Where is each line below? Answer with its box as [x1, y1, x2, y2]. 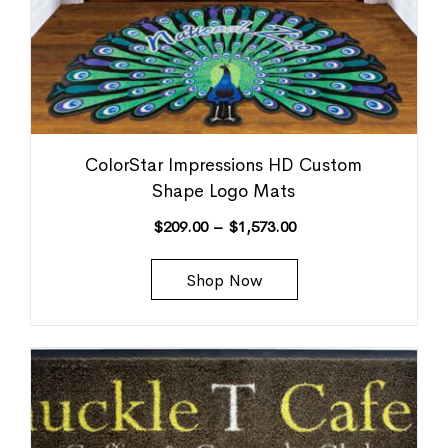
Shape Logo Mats [152, 179, 296, 202]
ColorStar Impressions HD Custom [85, 153, 363, 176]
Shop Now [186, 269, 262, 291]
